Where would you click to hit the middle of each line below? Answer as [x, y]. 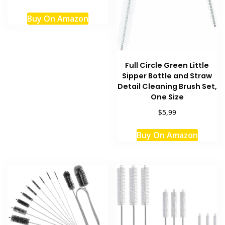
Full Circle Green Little [167, 65]
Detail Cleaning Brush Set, [167, 86]
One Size [167, 97]
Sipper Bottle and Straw [167, 76]
